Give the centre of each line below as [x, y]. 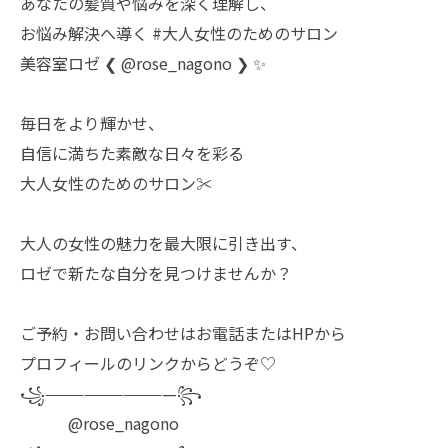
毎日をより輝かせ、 [92, 123]
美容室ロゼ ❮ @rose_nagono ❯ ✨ [143, 63]
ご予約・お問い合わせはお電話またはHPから [183, 333]
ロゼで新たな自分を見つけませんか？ [156, 273]
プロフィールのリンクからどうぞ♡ [148, 363]
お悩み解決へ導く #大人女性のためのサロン [179, 33]
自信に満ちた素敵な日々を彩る [132, 153]
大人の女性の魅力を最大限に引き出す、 [163, 243]
